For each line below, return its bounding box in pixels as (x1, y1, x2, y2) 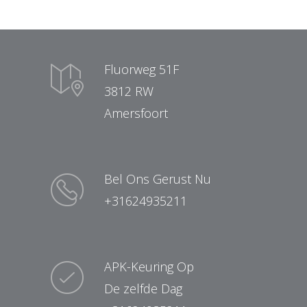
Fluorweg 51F (104, 61, 179, 78)
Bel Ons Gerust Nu (104, 171, 211, 188)
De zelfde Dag (104, 280, 182, 297)
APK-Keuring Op (104, 258, 194, 275)
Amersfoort (104, 105, 168, 122)
